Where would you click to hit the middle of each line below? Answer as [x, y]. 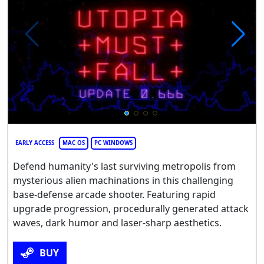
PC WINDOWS [113, 143]
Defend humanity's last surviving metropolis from [124, 166]
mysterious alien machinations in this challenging [123, 180]
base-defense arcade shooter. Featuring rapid [114, 194]
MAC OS [74, 143]
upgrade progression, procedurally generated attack [131, 208]
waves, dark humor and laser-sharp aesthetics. [117, 222]
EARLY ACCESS [35, 143]
